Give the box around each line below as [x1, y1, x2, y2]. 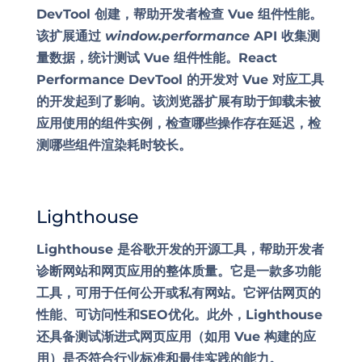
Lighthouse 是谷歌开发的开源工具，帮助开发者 [36, 242, 324, 257]
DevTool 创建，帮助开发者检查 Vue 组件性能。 [36, 6, 322, 22]
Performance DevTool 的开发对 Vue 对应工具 [36, 72, 324, 87]
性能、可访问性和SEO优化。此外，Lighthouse [36, 307, 322, 322]
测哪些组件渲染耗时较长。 [36, 137, 192, 153]
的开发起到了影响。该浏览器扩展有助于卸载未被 [36, 94, 321, 109]
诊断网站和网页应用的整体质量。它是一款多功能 [36, 263, 321, 279]
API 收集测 [249, 28, 320, 44]
